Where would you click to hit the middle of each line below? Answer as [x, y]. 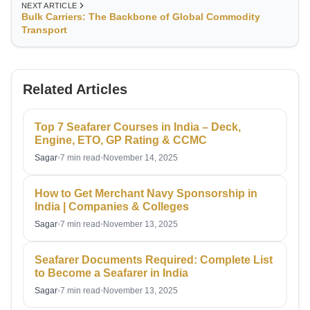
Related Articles [75, 90]
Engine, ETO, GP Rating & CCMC [122, 140]
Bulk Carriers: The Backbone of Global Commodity [141, 17]
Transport [44, 30]
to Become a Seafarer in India [111, 273]
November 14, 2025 [140, 158]
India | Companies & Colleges [112, 207]
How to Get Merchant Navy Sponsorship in [146, 194]
